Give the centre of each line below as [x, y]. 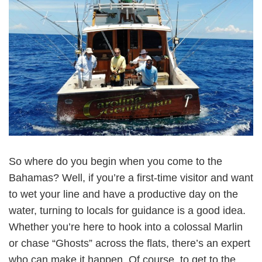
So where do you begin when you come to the [116, 161]
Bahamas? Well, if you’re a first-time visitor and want [131, 177]
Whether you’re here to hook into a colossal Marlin [126, 227]
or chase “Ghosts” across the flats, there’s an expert [130, 243]
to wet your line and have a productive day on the [123, 194]
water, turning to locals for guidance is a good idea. [127, 210]
